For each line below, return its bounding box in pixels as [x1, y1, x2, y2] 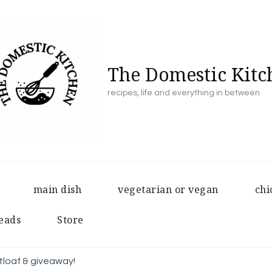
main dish [33, 183, 81, 196]
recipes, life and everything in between [107, 88, 260, 97]
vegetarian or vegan [118, 183, 219, 196]
